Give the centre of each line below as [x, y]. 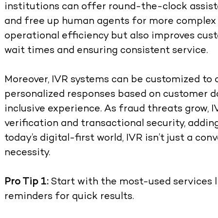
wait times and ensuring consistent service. [106, 51]
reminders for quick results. [69, 197]
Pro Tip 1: [27, 182]
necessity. [27, 153]
